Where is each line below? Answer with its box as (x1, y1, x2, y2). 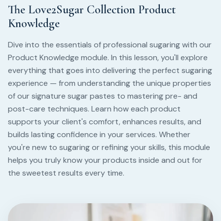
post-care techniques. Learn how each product (8, 104, 181, 114)
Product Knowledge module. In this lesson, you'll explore (8, 52, 208, 63)
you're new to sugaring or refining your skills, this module (8, 142, 210, 152)
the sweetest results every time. (8, 168, 124, 178)
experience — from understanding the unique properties (8, 78, 211, 88)
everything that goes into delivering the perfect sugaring (8, 65, 212, 75)
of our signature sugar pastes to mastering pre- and (8, 91, 197, 101)
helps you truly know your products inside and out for (8, 155, 202, 165)
